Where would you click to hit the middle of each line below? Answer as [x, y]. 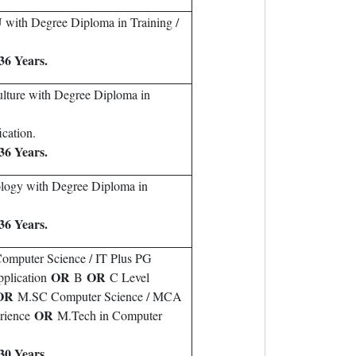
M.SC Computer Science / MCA [98, 296]
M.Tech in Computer [108, 315]
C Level [128, 277]
